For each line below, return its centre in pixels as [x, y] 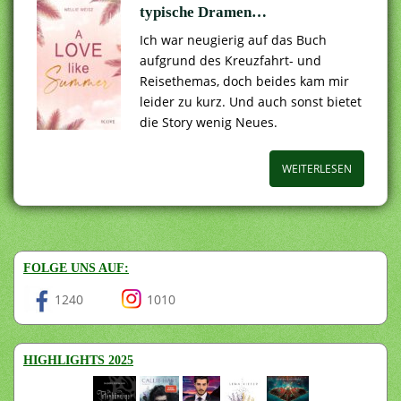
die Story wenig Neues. [209, 122]
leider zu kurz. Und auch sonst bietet [251, 101]
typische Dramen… [203, 12]
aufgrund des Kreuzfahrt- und [230, 60]
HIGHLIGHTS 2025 [78, 360]
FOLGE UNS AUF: [76, 268]
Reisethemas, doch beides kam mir [244, 81]
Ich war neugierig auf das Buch [233, 39]
